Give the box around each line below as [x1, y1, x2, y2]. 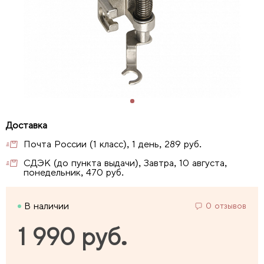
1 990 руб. [18, 223, 128, 252]
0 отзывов [206, 201, 246, 211]
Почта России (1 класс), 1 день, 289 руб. [24, 138, 202, 150]
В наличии [24, 200, 69, 212]
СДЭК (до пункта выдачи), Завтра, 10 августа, [24, 157, 227, 169]
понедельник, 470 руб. [24, 167, 124, 179]
